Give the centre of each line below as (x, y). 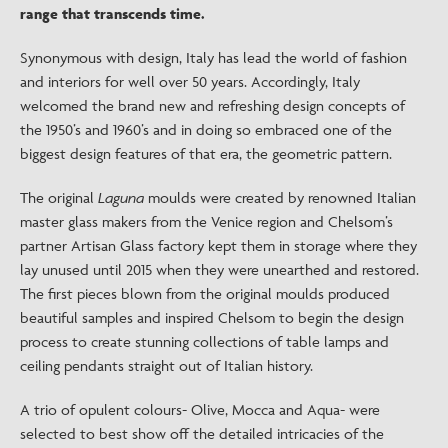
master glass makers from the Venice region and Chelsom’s (206, 221)
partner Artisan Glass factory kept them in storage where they (218, 245)
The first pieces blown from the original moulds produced (205, 293)
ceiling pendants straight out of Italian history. (166, 365)
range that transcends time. (112, 13)
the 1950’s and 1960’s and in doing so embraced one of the (206, 129)
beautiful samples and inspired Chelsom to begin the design (212, 317)
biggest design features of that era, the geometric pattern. (206, 153)
